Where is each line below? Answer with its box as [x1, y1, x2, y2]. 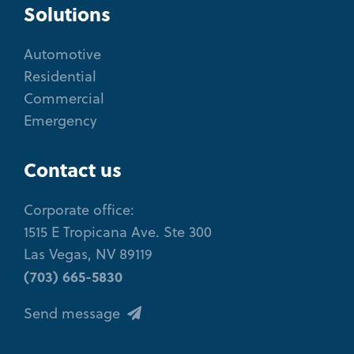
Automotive [24, 44, 101, 65]
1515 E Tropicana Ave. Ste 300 [24, 222, 212, 243]
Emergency [24, 111, 97, 131]
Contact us [24, 156, 122, 184]
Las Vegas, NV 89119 [24, 244, 153, 265]
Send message [24, 303, 124, 324]
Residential [24, 66, 96, 87]
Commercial [24, 88, 104, 109]
